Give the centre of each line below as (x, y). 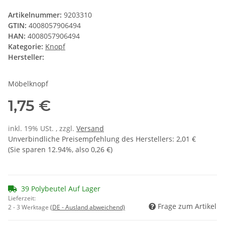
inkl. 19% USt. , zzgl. (42, 129)
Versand (90, 129)
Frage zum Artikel (187, 206)
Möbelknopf (28, 84)
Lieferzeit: (22, 198)
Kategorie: (27, 47)
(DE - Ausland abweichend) (88, 207)
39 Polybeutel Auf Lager (61, 189)
